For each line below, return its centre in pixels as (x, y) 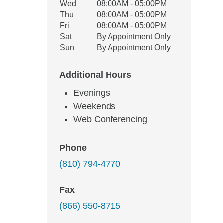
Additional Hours (95, 75)
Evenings (92, 93)
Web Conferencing (110, 119)
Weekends (94, 106)
